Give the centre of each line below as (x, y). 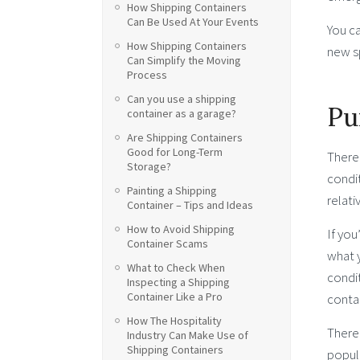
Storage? (149, 166)
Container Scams (168, 243)
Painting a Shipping (172, 190)
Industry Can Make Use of (188, 335)
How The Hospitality (174, 321)
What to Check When (176, 268)
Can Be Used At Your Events (193, 22)
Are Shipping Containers (185, 137)
